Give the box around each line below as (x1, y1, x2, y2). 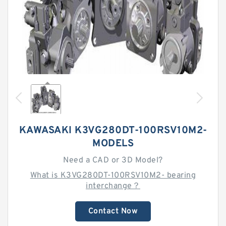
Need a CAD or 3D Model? (63, 155, 163, 165)
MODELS (92, 137, 134, 150)
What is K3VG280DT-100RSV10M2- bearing (30, 171, 196, 181)
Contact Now (88, 206, 138, 216)
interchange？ (86, 181, 140, 191)
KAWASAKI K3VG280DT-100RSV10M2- (19, 124, 207, 137)
